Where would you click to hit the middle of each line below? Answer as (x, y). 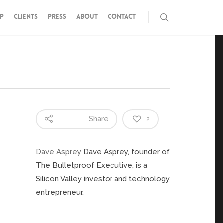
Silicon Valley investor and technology (103, 179)
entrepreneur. (60, 192)
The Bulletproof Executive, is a (92, 165)
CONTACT (122, 17)
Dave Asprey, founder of (127, 152)
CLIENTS (26, 17)
